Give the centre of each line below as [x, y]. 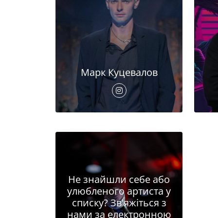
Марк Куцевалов [119, 73]
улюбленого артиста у [119, 191]
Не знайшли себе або [119, 180]
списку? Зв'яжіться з [119, 203]
